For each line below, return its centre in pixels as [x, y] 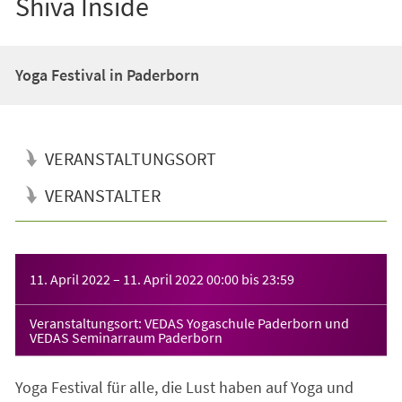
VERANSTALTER [102, 195]
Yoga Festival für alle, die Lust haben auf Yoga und [184, 387]
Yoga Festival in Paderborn [107, 74]
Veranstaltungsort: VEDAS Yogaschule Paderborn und [189, 323]
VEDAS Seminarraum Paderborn [126, 337]
